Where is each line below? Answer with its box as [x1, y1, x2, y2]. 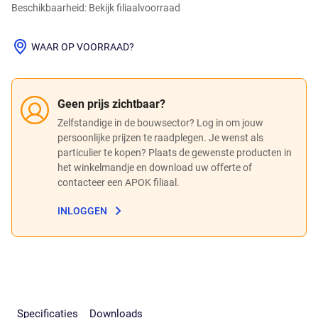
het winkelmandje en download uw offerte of [57, 161, 252, 173]
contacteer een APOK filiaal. [57, 176, 180, 188]
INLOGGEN [57, 205, 107, 217]
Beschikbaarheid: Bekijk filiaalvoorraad [11, 2, 180, 13]
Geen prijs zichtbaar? [57, 97, 165, 111]
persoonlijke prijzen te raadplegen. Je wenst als [57, 131, 263, 143]
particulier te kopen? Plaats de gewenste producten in [57, 146, 292, 158]
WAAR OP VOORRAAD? [31, 40, 134, 53]
